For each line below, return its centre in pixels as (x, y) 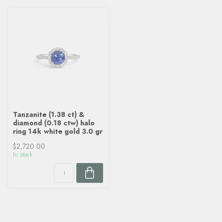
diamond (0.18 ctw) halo (54, 123)
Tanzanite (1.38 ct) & (49, 114)
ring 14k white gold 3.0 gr (58, 131)
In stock (23, 155)
